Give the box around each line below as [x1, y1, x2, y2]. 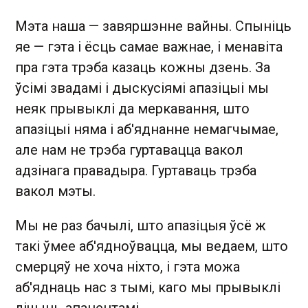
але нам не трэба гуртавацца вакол [15, 141, 243, 158]
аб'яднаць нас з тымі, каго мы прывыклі [15, 278, 280, 296]
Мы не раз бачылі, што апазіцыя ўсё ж [15, 217, 266, 234]
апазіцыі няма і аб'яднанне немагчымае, [15, 120, 278, 137]
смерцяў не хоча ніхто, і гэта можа [15, 258, 240, 275]
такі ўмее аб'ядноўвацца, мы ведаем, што [15, 237, 288, 254]
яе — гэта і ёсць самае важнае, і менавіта [15, 38, 283, 55]
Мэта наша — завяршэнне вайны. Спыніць [15, 17, 291, 34]
